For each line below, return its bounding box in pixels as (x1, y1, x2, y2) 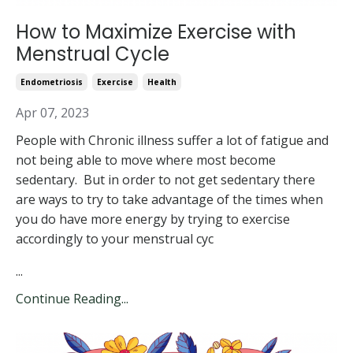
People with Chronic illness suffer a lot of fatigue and (16, 131, 329, 149)
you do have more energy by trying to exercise (16, 210, 290, 228)
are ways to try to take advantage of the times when (16, 190, 323, 208)
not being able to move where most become (16, 150, 276, 169)
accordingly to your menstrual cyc (16, 229, 214, 247)
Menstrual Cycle (16, 40, 169, 67)
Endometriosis (20, 76, 83, 87)
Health (147, 76, 176, 87)
